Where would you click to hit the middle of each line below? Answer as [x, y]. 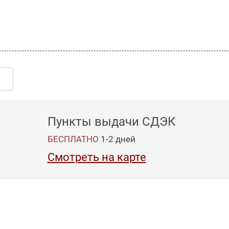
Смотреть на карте [97, 157]
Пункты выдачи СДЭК [111, 122]
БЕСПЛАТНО [73, 139]
